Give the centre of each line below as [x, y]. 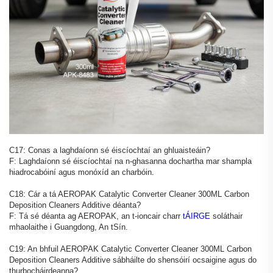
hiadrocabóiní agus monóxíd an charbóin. [82, 172]
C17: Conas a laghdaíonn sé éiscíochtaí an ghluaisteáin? [110, 150]
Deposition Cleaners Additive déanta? [75, 205]
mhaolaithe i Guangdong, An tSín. [69, 227]
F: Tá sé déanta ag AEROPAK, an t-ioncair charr [96, 216]
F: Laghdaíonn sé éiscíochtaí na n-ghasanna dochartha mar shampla [130, 161]
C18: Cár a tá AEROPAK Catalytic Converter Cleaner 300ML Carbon [129, 194]
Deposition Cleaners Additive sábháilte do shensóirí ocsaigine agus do [133, 260]
